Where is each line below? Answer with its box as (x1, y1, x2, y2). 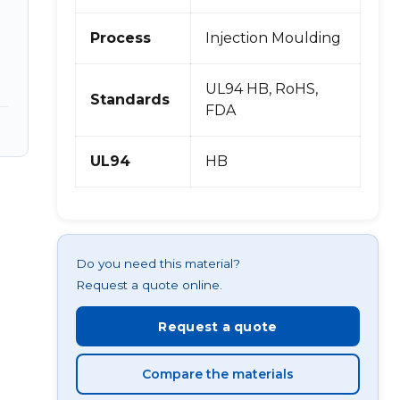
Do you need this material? (76, 255, 240, 271)
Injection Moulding (205, 29, 341, 46)
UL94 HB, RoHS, (205, 79, 318, 97)
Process (90, 29, 151, 46)
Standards (90, 90, 170, 108)
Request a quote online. (76, 277, 222, 292)
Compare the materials (142, 366, 294, 383)
